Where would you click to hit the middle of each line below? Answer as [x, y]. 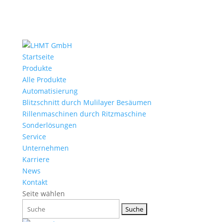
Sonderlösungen [49, 125]
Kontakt [35, 182]
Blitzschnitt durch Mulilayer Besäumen [87, 102]
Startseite [38, 57]
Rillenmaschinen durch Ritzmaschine [84, 114]
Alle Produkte [44, 80]
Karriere [36, 159]
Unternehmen [45, 148]
